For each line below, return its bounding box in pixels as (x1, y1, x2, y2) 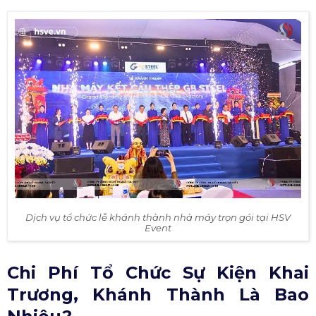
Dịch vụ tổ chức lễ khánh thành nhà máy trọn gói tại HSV (25, 211, 291, 223)
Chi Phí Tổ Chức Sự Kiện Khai (7, 262, 309, 283)
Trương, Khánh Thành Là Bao (7, 284, 309, 305)
